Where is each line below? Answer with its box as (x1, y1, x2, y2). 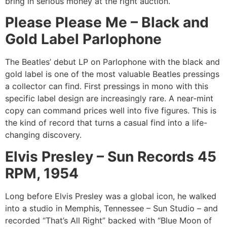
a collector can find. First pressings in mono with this (5, 81, 208, 92)
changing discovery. (5, 130, 82, 140)
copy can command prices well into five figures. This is (5, 105, 216, 116)
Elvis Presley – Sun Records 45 (5, 147, 216, 165)
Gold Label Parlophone (5, 30, 162, 48)
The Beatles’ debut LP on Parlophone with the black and (5, 57, 220, 67)
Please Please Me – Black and (5, 14, 209, 31)
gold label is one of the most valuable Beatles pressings (5, 69, 219, 80)
